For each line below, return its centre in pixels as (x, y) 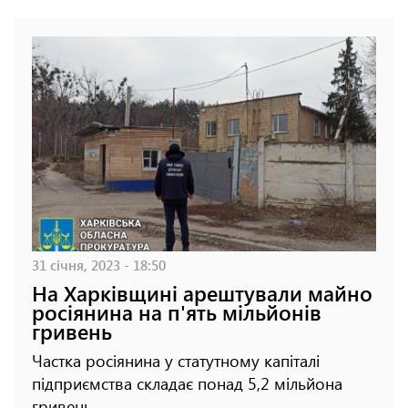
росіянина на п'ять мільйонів (177, 311)
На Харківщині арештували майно (202, 292)
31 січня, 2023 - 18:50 (99, 264)
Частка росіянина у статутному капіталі (176, 360)
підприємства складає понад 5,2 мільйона (187, 383)
